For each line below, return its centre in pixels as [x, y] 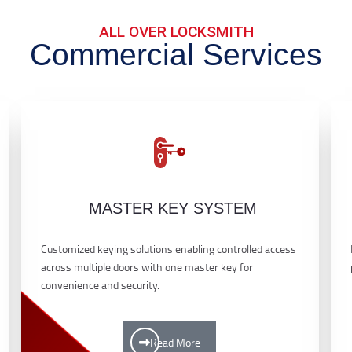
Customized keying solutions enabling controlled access [169, 248]
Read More [176, 342]
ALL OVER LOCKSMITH [176, 31]
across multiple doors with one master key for [147, 266]
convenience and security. [101, 284]
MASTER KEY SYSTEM [172, 208]
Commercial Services [176, 54]
